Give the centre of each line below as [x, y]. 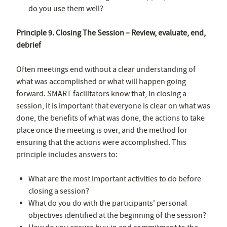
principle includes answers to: [67, 154]
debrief [29, 45]
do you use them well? [66, 8]
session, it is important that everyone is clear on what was [113, 106]
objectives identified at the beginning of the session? [117, 215]
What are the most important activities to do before [115, 179]
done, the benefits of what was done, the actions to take [110, 118]
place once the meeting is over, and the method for [102, 130]
